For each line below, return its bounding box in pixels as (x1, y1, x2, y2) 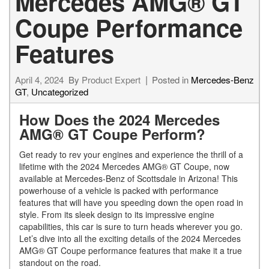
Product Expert (82, 73, 141, 86)
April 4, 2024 (15, 73, 64, 86)
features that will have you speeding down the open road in (19, 196, 243, 209)
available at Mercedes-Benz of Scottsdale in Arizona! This (19, 172, 238, 185)
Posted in (152, 73, 191, 86)
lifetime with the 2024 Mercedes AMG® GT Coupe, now (19, 160, 229, 173)
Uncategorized (31, 85, 88, 98)
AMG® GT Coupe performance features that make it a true (19, 244, 242, 257)
